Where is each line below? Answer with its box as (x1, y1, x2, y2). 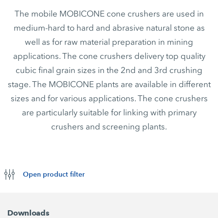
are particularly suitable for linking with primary (21, 108, 197, 117)
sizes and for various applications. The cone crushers (10, 93, 208, 103)
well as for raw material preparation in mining (25, 37, 193, 47)
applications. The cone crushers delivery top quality (13, 51, 205, 61)
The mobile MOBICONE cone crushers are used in (14, 9, 204, 18)
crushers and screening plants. (51, 122, 167, 131)
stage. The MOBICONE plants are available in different (7, 79, 211, 89)
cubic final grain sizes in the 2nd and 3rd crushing (16, 65, 202, 75)
